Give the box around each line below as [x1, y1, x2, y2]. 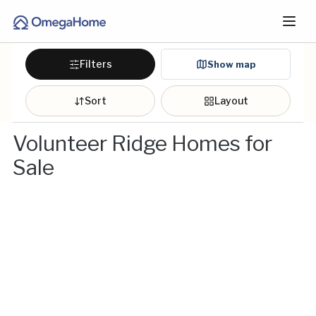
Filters [79, 58, 112, 70]
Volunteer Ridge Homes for [13, 130, 272, 156]
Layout [214, 95, 248, 107]
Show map [207, 58, 256, 70]
